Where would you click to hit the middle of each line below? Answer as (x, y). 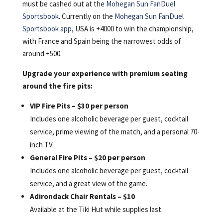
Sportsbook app (47, 28)
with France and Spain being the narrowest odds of (102, 41)
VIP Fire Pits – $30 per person (79, 106)
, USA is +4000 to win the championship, (132, 28)
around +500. (42, 53)
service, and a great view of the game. (88, 183)
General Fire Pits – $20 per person (87, 157)
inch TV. (42, 144)
